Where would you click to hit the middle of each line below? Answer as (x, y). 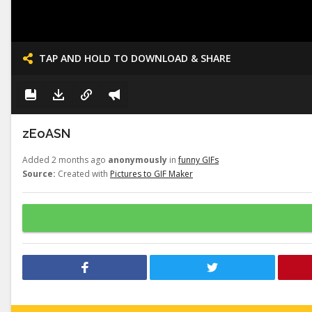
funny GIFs (198, 160)
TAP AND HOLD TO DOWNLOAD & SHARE (135, 58)
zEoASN (46, 133)
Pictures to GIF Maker (151, 174)
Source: (39, 174)
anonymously (138, 160)
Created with (83, 174)
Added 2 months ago (65, 160)
